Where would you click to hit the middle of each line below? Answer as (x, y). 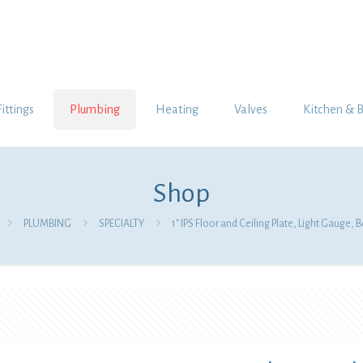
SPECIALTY (122, 224)
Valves (251, 109)
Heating (177, 109)
